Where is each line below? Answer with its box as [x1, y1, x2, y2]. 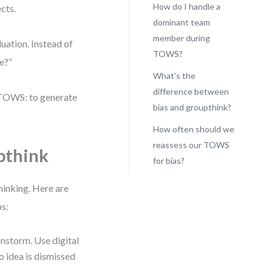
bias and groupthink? [152, 102, 231, 112]
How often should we [152, 124, 234, 134]
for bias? [152, 155, 185, 166]
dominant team [152, 17, 210, 27]
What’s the [152, 70, 195, 81]
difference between [152, 86, 229, 97]
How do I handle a [152, 1, 220, 12]
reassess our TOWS [152, 140, 229, 150]
